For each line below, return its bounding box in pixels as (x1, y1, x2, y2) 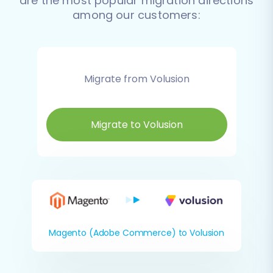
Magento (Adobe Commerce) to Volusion (49, 227, 224, 239)
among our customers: (73, 7, 200, 23)
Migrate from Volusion (83, 71, 190, 86)
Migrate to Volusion (90, 117, 183, 132)
